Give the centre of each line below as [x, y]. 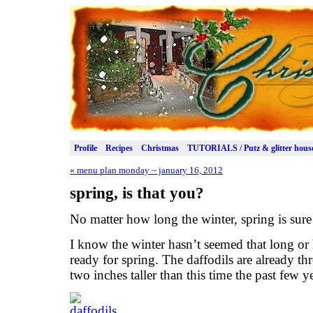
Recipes [119, 148]
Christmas [160, 148]
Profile [86, 148]
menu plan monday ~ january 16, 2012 [149, 170]
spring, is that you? [137, 192]
